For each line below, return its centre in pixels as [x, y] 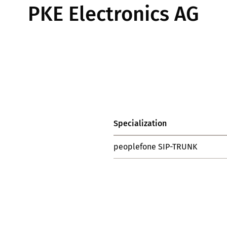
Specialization [140, 123]
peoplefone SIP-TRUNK [155, 147]
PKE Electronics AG [113, 14]
